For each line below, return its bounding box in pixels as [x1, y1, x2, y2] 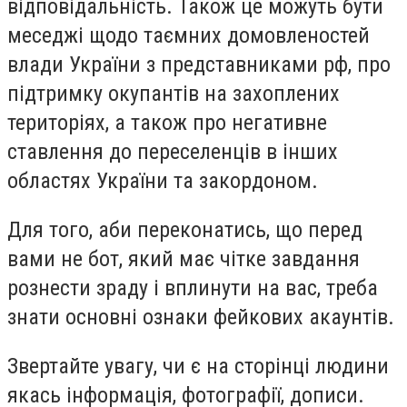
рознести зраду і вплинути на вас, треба [7, 274, 378, 301]
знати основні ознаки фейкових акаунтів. [7, 303, 400, 330]
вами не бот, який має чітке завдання [7, 245, 360, 272]
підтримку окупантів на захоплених [7, 81, 340, 107]
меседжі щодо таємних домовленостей [7, 23, 370, 49]
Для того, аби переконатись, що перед [7, 216, 362, 243]
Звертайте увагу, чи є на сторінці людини [7, 352, 389, 379]
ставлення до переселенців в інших [7, 139, 338, 165]
